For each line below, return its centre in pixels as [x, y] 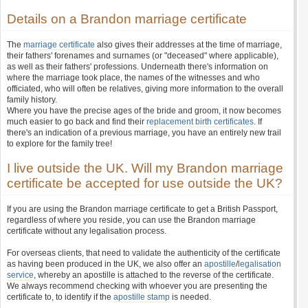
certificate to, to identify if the [60, 297]
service [20, 275]
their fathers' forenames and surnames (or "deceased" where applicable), [143, 56]
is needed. [190, 297]
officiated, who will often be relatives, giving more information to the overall [145, 89]
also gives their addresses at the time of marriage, [188, 45]
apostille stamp [142, 297]
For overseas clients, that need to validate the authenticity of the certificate [144, 253]
